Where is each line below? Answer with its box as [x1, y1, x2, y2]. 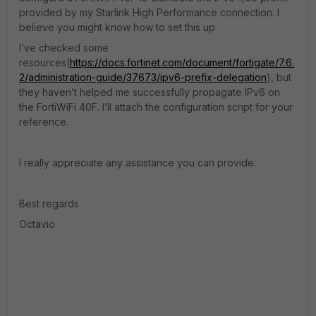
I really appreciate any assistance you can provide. [19, 157, 256, 169]
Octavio [19, 218, 55, 230]
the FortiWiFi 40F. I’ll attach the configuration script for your [19, 101, 293, 113]
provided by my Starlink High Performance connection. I [19, 6, 279, 18]
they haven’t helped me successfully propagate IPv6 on [19, 86, 280, 98]
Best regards [19, 197, 82, 209]
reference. [19, 116, 68, 128]
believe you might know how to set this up [19, 21, 215, 33]
